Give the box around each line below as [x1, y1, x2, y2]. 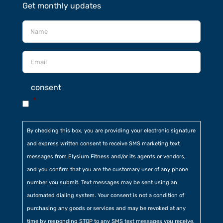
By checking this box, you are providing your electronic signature [26, 127, 196, 134]
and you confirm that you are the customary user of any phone [26, 166, 188, 173]
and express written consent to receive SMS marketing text [26, 140, 180, 147]
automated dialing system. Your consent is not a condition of [26, 192, 184, 199]
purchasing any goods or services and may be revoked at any [26, 205, 186, 212]
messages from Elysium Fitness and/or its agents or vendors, [26, 153, 186, 160]
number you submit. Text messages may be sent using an [26, 179, 177, 186]
